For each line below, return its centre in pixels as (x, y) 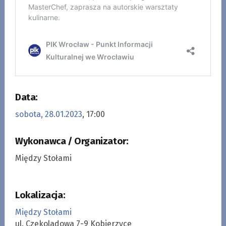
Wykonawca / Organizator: (72, 141)
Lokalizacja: (40, 195)
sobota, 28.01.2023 (48, 114)
